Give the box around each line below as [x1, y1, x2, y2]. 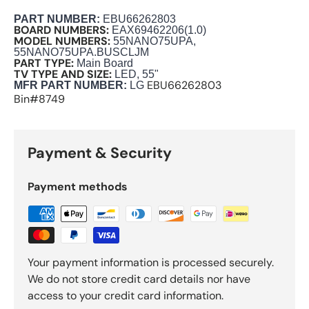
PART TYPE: [14, 56, 74, 71]
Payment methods [28, 179, 128, 195]
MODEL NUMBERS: [14, 34, 113, 49]
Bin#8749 [14, 92, 65, 107]
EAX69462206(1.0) [112, 24, 206, 37]
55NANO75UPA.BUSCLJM [14, 46, 149, 59]
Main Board [74, 57, 133, 70]
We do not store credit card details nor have [28, 272, 250, 287]
